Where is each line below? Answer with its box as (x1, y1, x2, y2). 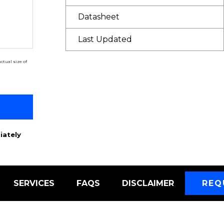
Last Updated (77, 34, 132, 44)
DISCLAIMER (122, 178, 174, 188)
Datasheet (77, 11, 119, 21)
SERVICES (13, 178, 55, 188)
